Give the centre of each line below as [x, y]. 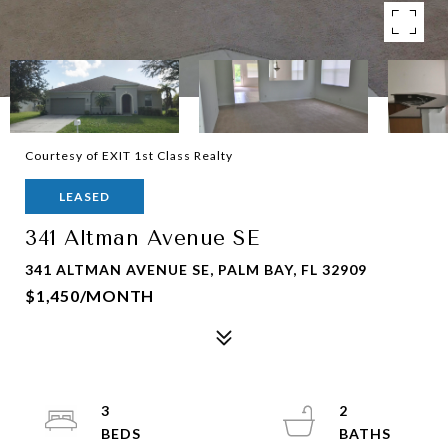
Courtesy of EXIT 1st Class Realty [129, 155]
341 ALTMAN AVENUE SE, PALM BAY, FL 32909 [196, 269]
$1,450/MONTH [89, 295]
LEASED [84, 196]
